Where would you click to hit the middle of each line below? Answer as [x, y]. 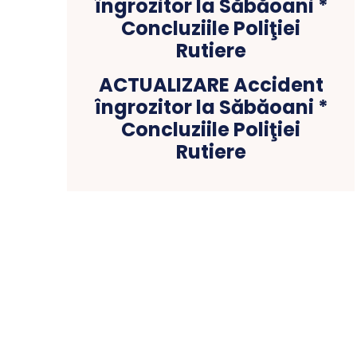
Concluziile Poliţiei [211, 129]
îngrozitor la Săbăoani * [211, 107]
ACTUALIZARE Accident [211, 85]
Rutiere [211, 152]
